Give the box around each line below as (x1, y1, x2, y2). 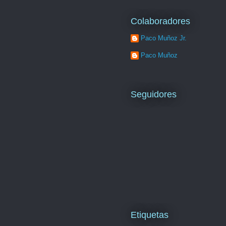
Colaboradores (131, 16, 190, 26)
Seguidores (131, 89, 177, 99)
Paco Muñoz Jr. (141, 34, 187, 42)
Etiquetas (131, 209, 168, 220)
